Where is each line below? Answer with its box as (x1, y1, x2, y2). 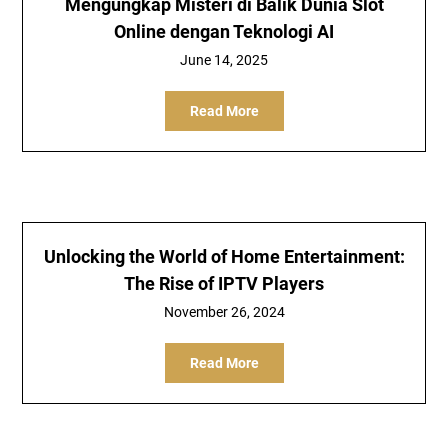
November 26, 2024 (163, 304, 285, 320)
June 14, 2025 (180, 52, 268, 68)
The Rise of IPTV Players (124, 273, 324, 294)
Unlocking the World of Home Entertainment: (43, 246, 405, 267)
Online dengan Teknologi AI (114, 21, 334, 42)
